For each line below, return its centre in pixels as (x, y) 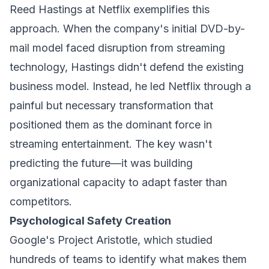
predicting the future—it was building (101, 163)
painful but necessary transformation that (111, 105)
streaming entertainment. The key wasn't (111, 144)
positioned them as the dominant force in (111, 125)
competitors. (41, 201)
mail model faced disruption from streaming (117, 48)
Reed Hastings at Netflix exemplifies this (110, 9)
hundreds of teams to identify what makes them (128, 259)
